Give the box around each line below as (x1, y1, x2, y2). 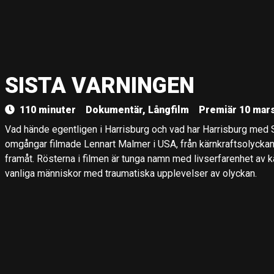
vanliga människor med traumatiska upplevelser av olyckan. (5, 168, 257, 179)
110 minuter (20, 104, 76, 116)
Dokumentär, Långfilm (86, 104, 189, 116)
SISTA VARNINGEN (5, 73, 194, 98)
